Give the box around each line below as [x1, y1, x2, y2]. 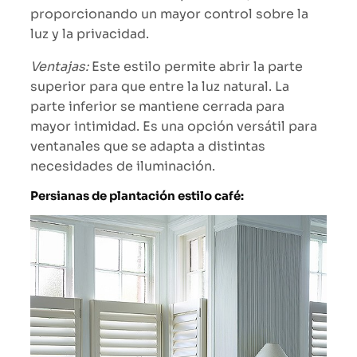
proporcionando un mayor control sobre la [30, 6, 308, 23]
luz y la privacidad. [30, 25, 149, 43]
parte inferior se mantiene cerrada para [30, 98, 284, 116]
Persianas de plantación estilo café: [30, 189, 244, 204]
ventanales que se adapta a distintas [30, 138, 265, 155]
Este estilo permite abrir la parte [88, 58, 303, 76]
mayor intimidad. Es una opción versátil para [30, 118, 317, 135]
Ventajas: [30, 58, 88, 76]
